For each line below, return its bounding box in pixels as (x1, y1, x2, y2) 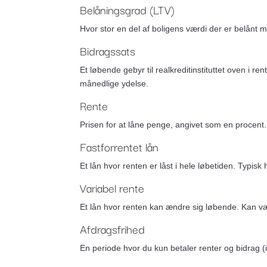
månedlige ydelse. (80, 79, 149, 88)
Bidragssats (80, 42, 136, 60)
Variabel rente (80, 179, 145, 197)
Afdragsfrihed (80, 220, 145, 238)
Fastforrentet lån (80, 138, 159, 156)
